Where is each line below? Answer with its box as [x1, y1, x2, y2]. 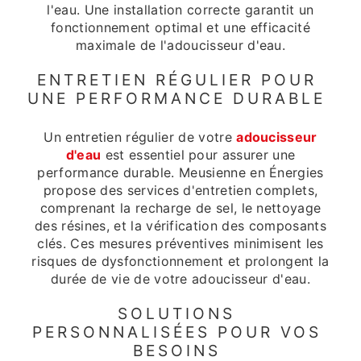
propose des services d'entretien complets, [43, 181, 318, 198]
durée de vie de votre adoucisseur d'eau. [51, 270, 310, 287]
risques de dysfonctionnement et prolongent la [31, 252, 330, 269]
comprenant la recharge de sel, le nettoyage [39, 199, 322, 216]
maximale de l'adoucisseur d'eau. [75, 37, 286, 54]
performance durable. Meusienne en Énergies [37, 164, 324, 180]
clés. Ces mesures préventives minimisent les [37, 234, 324, 251]
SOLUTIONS [118, 303, 235, 323]
